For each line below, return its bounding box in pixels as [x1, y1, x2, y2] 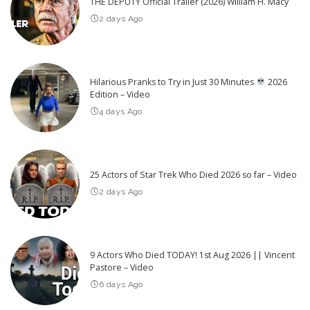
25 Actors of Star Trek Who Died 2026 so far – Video [90, 169, 297, 181]
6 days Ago [99, 280, 143, 290]
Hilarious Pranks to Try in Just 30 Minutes [90, 76, 256, 89]
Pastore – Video [90, 262, 154, 274]
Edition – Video [90, 89, 150, 101]
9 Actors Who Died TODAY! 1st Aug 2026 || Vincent [90, 249, 295, 262]
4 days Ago [99, 107, 143, 117]
